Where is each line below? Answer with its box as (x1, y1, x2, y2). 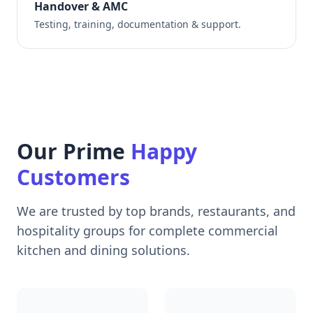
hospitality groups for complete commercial (17, 222, 278, 240)
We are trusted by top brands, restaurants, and (17, 203, 296, 220)
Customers (17, 163, 130, 192)
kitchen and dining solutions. (17, 242, 190, 259)
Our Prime (17, 137, 131, 166)
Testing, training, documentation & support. (34, 17, 241, 31)
